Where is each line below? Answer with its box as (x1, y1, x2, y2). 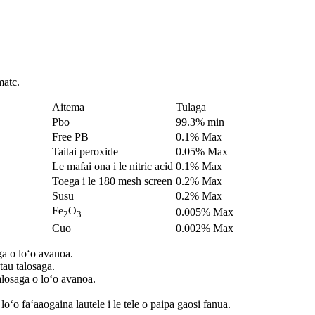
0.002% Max (175, 221, 233, 234)
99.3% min (175, 115, 224, 128)
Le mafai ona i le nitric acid (51, 160, 173, 172)
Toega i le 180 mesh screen (51, 174, 172, 187)
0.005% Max (175, 205, 233, 218)
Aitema (51, 101, 84, 113)
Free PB (51, 130, 89, 143)
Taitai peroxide (51, 145, 118, 157)
